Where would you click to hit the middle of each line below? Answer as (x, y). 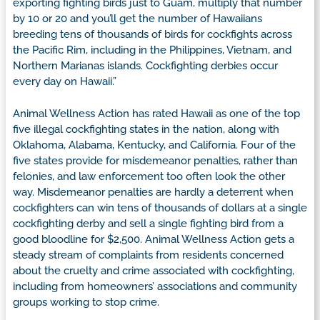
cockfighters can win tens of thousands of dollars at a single (160, 207)
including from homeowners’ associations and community (155, 286)
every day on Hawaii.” (65, 82)
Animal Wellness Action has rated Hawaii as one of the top (156, 113)
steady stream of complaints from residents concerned (148, 255)
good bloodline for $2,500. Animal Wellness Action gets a (154, 239)
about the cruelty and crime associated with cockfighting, (154, 270)
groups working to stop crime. (86, 302)
